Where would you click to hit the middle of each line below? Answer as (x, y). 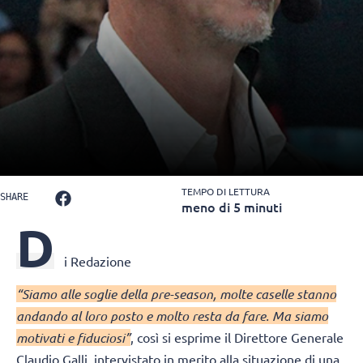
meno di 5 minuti (232, 207)
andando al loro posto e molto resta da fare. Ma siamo (172, 316)
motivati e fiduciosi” (73, 338)
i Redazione (98, 261)
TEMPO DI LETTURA (226, 192)
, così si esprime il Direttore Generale (237, 337)
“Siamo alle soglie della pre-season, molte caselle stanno (176, 294)
